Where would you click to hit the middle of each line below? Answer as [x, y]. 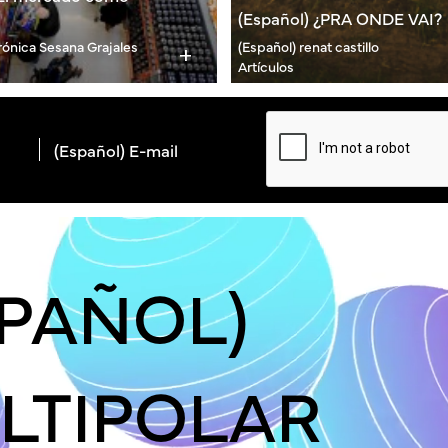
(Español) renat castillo [308, 45]
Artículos [266, 65]
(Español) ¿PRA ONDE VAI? [340, 17]
